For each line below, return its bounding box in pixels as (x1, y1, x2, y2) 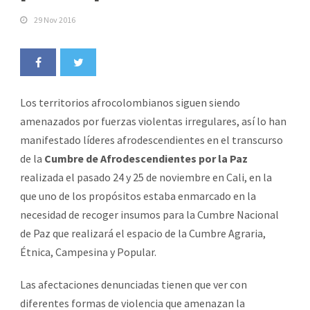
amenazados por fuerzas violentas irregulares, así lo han (20, 113, 286, 128)
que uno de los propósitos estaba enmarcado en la (20, 188, 256, 203)
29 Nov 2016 (34, 14, 75, 25)
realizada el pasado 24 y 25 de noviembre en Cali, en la (20, 170, 272, 184)
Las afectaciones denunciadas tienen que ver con (20, 277, 247, 291)
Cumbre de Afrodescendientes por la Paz (44, 151, 248, 165)
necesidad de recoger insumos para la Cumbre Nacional (20, 207, 279, 221)
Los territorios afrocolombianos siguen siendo (20, 95, 240, 109)
